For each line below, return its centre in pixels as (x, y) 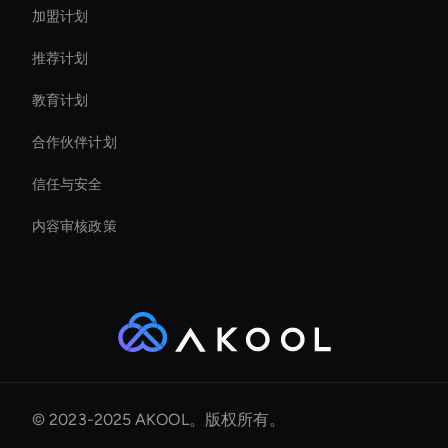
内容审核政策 (74, 226)
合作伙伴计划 (74, 142)
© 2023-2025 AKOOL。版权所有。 (159, 420)
